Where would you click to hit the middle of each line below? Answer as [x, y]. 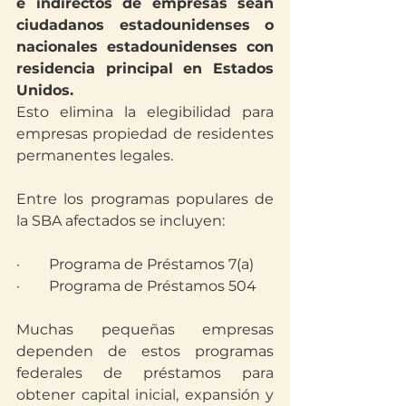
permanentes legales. [95, 155]
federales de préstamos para [145, 372]
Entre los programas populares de [145, 198]
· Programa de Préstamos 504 [136, 285]
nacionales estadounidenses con [145, 46]
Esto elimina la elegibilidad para [145, 111]
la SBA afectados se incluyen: [121, 220]
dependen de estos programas [145, 351]
